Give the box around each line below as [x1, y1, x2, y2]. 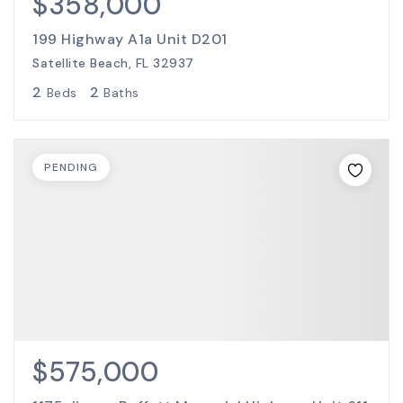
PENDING [44, 160, 98, 175]
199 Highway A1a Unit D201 [32, 30, 228, 49]
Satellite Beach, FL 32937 [32, 55, 194, 71]
